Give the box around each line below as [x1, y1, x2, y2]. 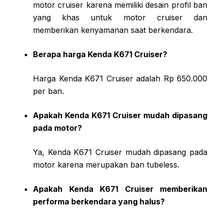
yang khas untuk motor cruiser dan [33, 12, 207, 22]
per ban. [33, 86, 64, 96]
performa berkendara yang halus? [33, 196, 165, 206]
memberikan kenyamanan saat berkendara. [33, 25, 193, 35]
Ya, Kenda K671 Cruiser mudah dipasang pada [33, 147, 207, 157]
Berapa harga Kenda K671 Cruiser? [33, 49, 167, 59]
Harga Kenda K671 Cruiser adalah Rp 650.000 [33, 73, 207, 83]
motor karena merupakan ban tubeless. [33, 159, 179, 170]
